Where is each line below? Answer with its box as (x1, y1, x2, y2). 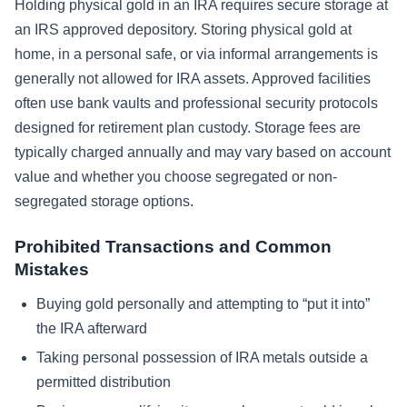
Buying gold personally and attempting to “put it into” (36, 296, 370, 313)
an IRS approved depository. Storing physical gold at (15, 22, 352, 38)
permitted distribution (36, 373, 171, 390)
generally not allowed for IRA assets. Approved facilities (15, 71, 371, 87)
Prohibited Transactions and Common (15, 237, 332, 257)
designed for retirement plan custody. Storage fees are (15, 120, 361, 136)
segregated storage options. (15, 194, 194, 210)
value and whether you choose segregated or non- (15, 169, 337, 185)
